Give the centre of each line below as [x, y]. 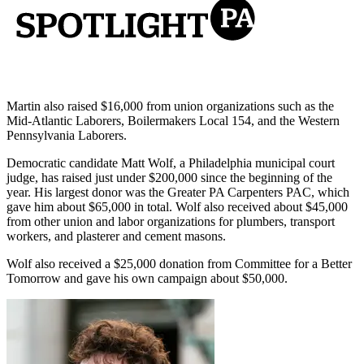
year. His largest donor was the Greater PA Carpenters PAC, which [178, 192]
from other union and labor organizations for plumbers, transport [171, 221]
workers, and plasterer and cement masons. [116, 236]
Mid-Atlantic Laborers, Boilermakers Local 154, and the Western [173, 120]
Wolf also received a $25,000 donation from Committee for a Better [179, 263]
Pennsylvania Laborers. [67, 135]
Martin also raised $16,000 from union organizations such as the [170, 106]
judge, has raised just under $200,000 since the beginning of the [169, 177]
